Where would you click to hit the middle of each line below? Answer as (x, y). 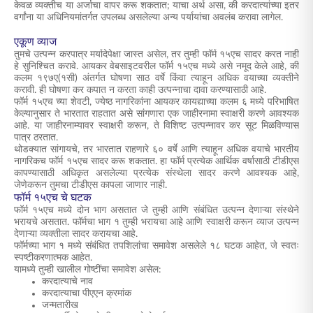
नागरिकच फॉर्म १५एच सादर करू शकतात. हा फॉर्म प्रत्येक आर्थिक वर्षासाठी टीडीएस (156, 161)
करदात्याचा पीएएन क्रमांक (87, 293)
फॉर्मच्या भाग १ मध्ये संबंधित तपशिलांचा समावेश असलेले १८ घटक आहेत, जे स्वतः (156, 246)
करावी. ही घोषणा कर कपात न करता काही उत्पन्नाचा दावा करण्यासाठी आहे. (140, 90)
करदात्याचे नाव (67, 282)
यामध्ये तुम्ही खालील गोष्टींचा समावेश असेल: (88, 270)
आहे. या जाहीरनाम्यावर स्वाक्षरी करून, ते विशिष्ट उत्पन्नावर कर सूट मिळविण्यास (156, 126)
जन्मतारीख (60, 305)
